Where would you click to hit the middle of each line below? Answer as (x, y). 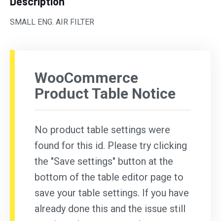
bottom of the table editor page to (109, 177)
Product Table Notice (105, 93)
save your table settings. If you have (112, 193)
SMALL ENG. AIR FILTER (52, 22)
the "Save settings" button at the (104, 162)
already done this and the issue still (110, 209)
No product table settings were (102, 130)
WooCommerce (86, 77)
